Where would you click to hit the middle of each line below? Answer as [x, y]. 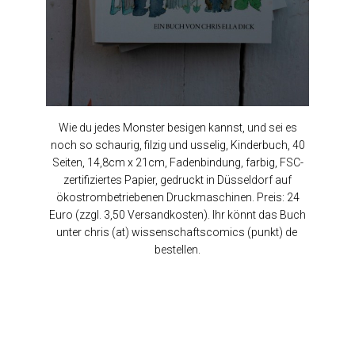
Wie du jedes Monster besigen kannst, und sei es [177, 128]
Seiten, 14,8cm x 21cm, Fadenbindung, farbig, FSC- [177, 163]
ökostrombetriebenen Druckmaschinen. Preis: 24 [177, 198]
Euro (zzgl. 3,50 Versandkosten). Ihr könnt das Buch [177, 215]
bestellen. [177, 250]
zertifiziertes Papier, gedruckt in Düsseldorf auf [177, 180]
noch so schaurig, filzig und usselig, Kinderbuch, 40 [177, 145]
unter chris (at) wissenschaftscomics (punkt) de [177, 233]
